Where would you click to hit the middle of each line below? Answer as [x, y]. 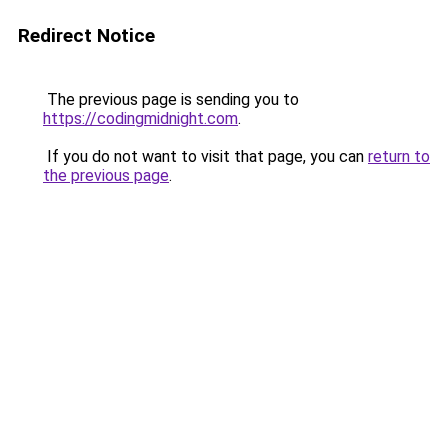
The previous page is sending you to [171, 99]
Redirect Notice [86, 35]
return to [399, 156]
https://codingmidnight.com [140, 118]
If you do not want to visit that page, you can [205, 156]
